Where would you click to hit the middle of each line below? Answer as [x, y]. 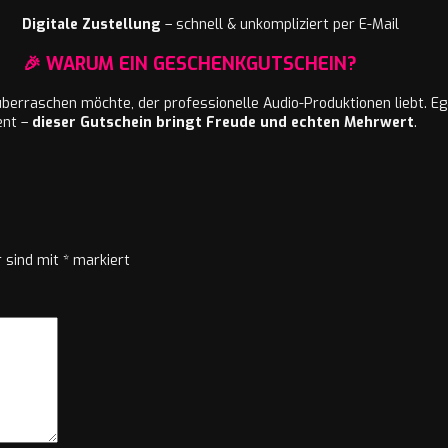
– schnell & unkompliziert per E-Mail [279, 24]
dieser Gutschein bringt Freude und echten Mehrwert [222, 122]
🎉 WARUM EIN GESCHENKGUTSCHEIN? [190, 63]
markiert [99, 261]
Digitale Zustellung [91, 24]
